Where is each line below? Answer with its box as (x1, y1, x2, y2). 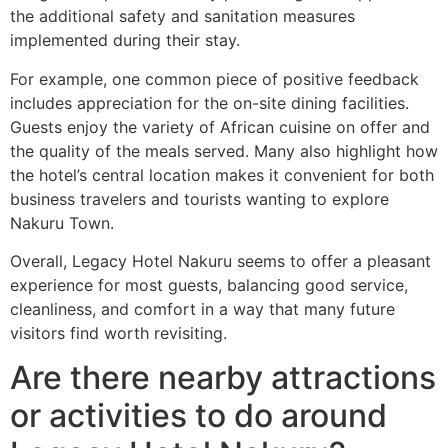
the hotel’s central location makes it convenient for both (10, 164, 434, 185)
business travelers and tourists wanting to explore (10, 188, 389, 209)
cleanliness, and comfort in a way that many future (10, 298, 395, 319)
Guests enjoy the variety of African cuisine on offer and (10, 116, 430, 137)
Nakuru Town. (10, 212, 114, 233)
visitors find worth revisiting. (10, 322, 227, 343)
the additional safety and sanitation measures (10, 6, 355, 27)
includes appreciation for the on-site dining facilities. (10, 92, 409, 113)
